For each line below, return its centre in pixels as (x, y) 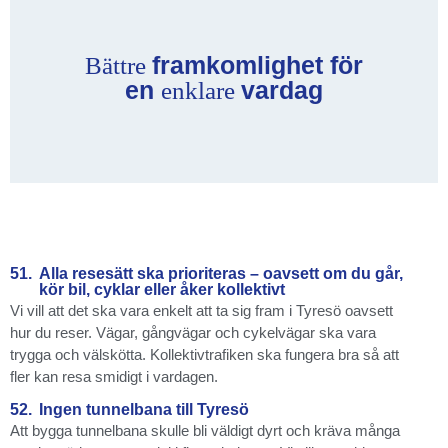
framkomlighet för (257, 64)
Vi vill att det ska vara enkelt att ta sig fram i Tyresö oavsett (201, 310)
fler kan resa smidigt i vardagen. (114, 376)
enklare (201, 90)
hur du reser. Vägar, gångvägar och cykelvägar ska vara (193, 332)
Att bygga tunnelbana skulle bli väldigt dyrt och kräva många (205, 430)
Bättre (118, 65)
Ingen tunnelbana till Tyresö (144, 409)
